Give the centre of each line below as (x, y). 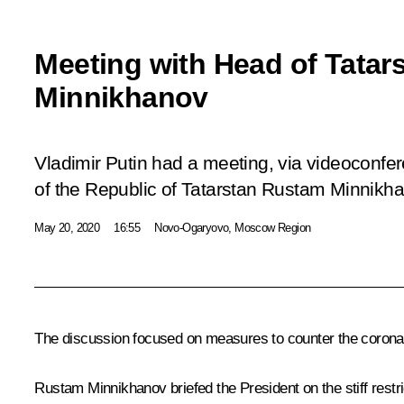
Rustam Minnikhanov (101, 388)
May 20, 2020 (67, 227)
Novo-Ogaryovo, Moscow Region (233, 227)
